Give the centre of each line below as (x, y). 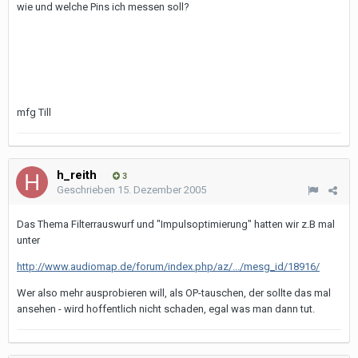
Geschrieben (87, 190)
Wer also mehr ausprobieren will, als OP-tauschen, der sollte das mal (174, 293)
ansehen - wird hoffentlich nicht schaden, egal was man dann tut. (166, 309)
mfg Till (34, 112)
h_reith (77, 175)
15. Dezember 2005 (162, 190)
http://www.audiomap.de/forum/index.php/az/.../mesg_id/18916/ (168, 267)
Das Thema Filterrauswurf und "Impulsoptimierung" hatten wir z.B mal (176, 224)
